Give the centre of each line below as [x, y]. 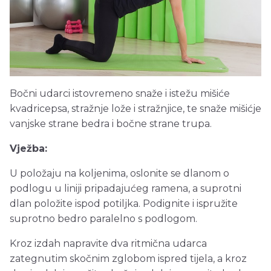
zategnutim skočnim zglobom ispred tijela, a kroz [128, 258]
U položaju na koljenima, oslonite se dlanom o [119, 173]
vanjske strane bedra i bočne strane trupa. [111, 123]
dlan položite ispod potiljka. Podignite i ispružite [124, 203]
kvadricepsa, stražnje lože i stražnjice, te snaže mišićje [135, 108]
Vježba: [28, 148]
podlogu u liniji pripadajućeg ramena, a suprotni [126, 188]
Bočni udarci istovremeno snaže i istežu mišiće [120, 93]
